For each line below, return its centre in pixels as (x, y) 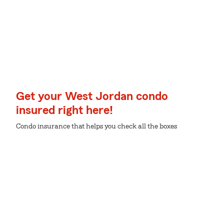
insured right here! (64, 110)
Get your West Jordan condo (92, 96)
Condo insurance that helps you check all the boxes (96, 126)
